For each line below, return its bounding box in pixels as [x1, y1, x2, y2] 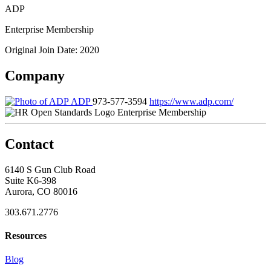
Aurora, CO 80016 [5, 186, 77, 197]
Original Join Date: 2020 [5, 44, 99, 55]
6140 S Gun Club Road [5, 164, 96, 175]
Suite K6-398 [5, 175, 56, 186]
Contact [5, 135, 54, 152]
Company [5, 67, 65, 83]
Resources [5, 230, 47, 241]
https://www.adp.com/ [149, 96, 233, 106]
